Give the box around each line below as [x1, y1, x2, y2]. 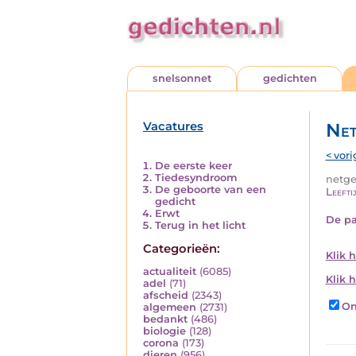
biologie [143, 325, 186, 338]
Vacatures [143, 119, 203, 133]
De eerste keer [155, 159, 232, 172]
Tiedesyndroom [155, 171, 237, 184]
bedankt [143, 313, 188, 326]
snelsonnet [153, 72, 212, 84]
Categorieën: [143, 241, 220, 256]
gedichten [262, 72, 317, 84]
